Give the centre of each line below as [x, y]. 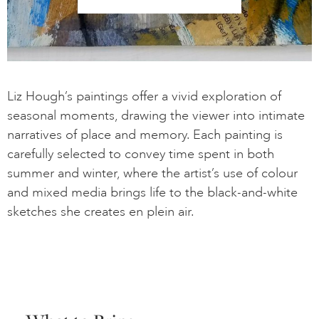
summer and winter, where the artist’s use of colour [152, 173]
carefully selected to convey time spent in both [141, 154]
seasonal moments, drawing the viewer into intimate [156, 116]
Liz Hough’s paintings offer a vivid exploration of [144, 96]
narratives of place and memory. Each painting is [145, 135]
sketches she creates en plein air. [101, 212]
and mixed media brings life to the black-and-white [152, 193]
